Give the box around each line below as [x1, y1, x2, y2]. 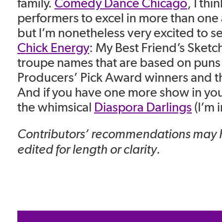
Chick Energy [17, 40, 89, 55]
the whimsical [17, 99, 94, 115]
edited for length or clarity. [17, 141, 161, 157]
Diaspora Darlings [94, 99, 192, 115]
